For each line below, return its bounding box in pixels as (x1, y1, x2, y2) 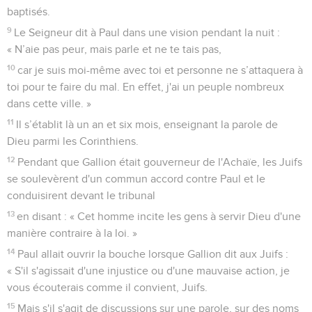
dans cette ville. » (7, 97, 91, 109)
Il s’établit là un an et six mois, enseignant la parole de (16, 118, 279, 130)
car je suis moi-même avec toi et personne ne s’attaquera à (17, 64, 304, 76)
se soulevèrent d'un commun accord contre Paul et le (7, 173, 265, 185)
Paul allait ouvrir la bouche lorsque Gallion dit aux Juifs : (17, 248, 289, 260)
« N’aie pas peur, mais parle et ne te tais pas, (7, 43, 221, 55)
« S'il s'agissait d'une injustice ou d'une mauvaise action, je (7, 265, 290, 276)
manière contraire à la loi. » (7, 227, 137, 239)
